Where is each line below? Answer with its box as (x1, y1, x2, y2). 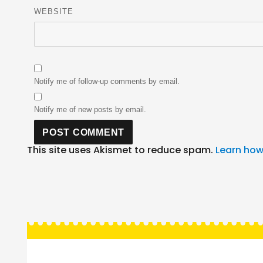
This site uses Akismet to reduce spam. (27, 143, 215, 157)
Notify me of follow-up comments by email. (34, 77, 180, 86)
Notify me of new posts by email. (34, 105, 146, 114)
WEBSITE (34, 7, 73, 16)
